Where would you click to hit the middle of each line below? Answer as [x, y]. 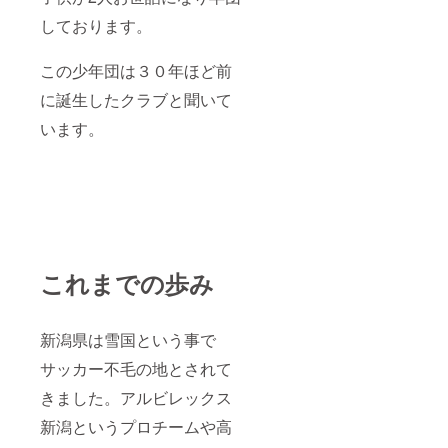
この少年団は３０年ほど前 [136, 70]
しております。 [96, 25]
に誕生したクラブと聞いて [136, 99]
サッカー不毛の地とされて [136, 368]
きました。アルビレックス [136, 397]
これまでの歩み [127, 282]
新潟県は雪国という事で [128, 339]
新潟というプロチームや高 [136, 426]
